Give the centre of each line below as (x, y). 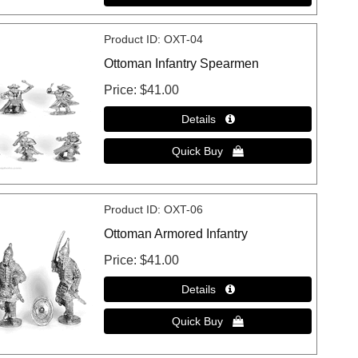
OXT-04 (184, 40)
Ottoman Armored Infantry (176, 233)
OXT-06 (184, 209)
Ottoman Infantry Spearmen (182, 64)
